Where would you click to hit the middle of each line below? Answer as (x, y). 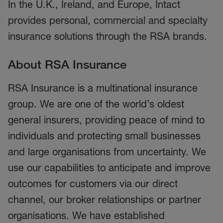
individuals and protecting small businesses (104, 136)
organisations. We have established (86, 216)
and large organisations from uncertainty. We (107, 152)
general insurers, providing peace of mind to (106, 120)
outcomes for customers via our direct (93, 184)
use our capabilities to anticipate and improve (109, 168)
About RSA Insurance (67, 64)
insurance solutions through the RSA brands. (108, 36)
